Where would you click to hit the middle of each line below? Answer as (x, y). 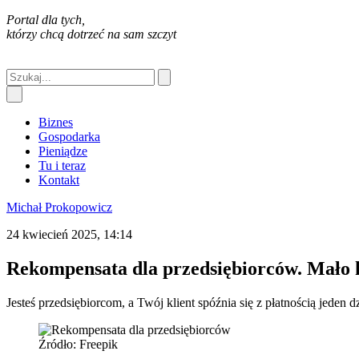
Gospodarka (69, 137)
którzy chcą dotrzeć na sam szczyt (91, 34)
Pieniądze (63, 151)
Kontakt (59, 180)
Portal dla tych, (46, 20)
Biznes (56, 122)
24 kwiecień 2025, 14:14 (69, 234)
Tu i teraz (62, 165)
